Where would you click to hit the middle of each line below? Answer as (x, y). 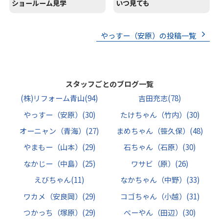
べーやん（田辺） (153, 212)
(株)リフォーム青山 (53, 98)
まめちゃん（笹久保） (153, 131)
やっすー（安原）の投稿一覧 (148, 35)
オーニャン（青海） (53, 131)
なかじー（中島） (53, 163)
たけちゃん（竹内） (153, 114)
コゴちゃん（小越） (153, 196)
